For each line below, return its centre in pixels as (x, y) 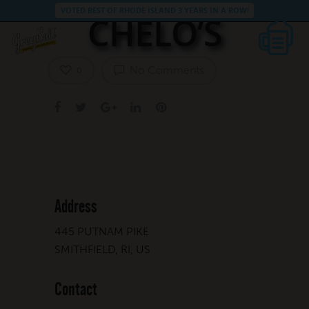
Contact (76, 289)
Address (76, 207)
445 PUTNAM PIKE (102, 231)
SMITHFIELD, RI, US (102, 249)
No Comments (166, 70)
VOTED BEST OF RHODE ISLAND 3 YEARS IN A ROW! (154, 10)
